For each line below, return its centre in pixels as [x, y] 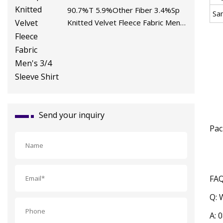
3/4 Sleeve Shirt [95, 35]
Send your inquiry [72, 115]
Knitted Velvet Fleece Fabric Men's [127, 22]
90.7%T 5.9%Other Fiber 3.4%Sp [124, 10]
